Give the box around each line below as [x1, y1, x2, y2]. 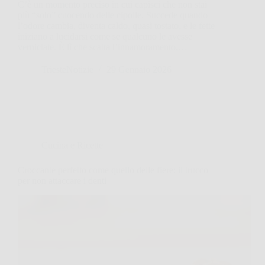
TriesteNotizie [41, 64, 93, 75]
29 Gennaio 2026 [106, 64, 172, 75]
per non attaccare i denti [18, 175, 106, 186]
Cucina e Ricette [41, 140, 103, 150]
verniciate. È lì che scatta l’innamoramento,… [18, 41, 188, 52]
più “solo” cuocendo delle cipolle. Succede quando [18, 9, 208, 20]
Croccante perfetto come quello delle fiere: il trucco [18, 164, 208, 175]
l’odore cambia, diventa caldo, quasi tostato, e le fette [18, 20, 215, 31]
